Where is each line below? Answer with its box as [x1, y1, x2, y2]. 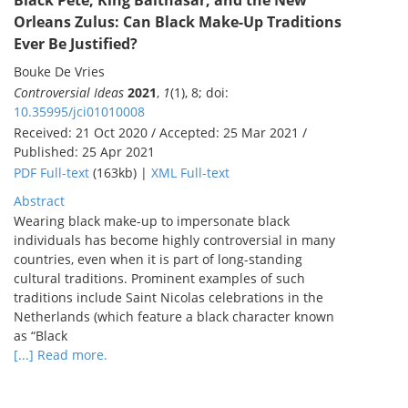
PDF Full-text [14, 164, 89, 182]
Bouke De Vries [14, 63, 105, 81]
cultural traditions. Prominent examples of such [14, 270, 305, 288]
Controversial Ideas [14, 84, 124, 102]
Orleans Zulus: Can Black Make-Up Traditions [14, 12, 342, 33]
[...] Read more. [14, 346, 107, 364]
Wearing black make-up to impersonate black [14, 212, 290, 230]
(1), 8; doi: [170, 84, 229, 102]
